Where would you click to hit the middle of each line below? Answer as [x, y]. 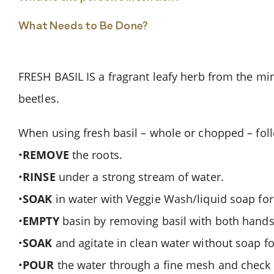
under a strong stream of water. [139, 177]
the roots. [95, 155]
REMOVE [46, 155]
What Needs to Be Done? [83, 27]
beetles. [39, 98]
